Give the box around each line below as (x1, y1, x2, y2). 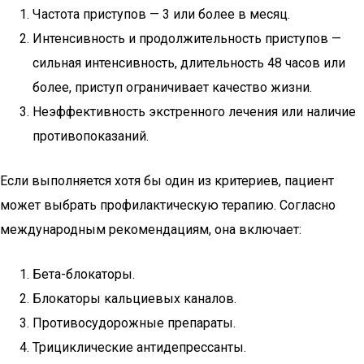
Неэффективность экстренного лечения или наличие (32, 104, 356, 119)
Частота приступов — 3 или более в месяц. (32, 6, 290, 22)
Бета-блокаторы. (32, 266, 135, 282)
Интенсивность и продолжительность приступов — (32, 31, 341, 46)
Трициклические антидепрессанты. (32, 340, 246, 355)
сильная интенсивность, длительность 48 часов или (32, 55, 345, 71)
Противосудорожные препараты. (32, 315, 236, 331)
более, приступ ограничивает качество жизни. (32, 80, 312, 95)
